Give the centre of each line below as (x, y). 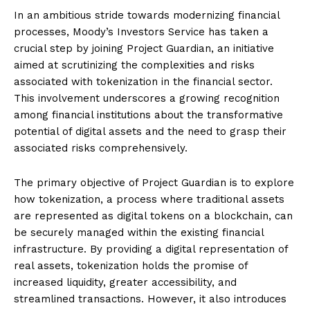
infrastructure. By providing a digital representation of (151, 249)
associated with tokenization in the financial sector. (143, 81)
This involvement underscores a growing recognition (147, 98)
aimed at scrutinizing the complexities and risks (134, 65)
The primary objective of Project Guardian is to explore (154, 182)
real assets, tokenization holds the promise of (131, 265)
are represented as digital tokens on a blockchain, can (153, 216)
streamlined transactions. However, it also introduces (150, 299)
